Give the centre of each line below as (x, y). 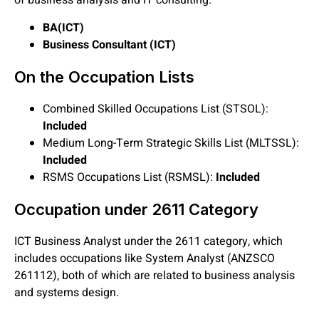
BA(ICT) (63, 27)
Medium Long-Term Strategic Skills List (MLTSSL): (171, 143)
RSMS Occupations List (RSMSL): (129, 177)
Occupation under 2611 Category (136, 209)
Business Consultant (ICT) (109, 45)
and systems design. (67, 292)
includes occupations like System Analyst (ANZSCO (145, 258)
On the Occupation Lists (104, 77)
